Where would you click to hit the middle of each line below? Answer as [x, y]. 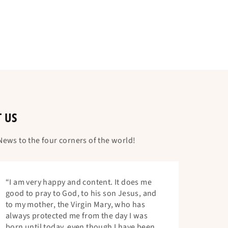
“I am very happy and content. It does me [79, 182]
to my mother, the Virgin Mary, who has [76, 205]
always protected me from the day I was [77, 216]
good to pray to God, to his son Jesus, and [81, 194]
